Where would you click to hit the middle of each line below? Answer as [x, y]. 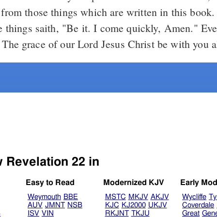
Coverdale [198, 205]
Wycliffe [194, 197]
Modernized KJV [133, 183]
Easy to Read [50, 183]
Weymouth [44, 197]
